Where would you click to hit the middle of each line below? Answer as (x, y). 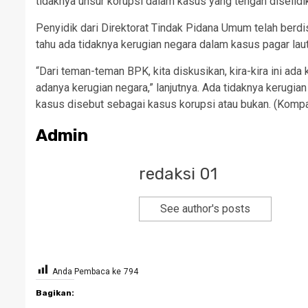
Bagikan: (55, 293)
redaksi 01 (178, 174)
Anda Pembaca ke (87, 271)
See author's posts (205, 208)
